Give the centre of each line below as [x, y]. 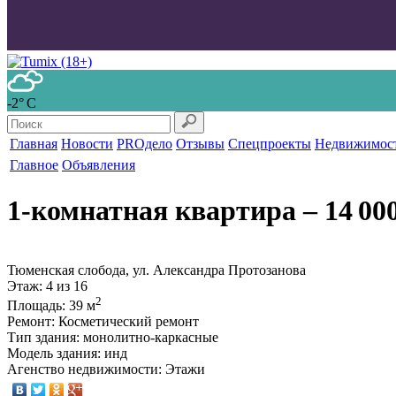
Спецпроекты [270, 143]
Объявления [99, 164]
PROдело [145, 143]
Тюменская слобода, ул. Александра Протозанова [156, 270]
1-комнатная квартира [152, 211]
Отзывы [200, 143]
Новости [87, 143]
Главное [34, 164]
